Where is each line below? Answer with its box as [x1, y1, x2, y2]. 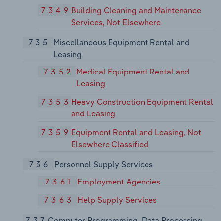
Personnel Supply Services [54, 159, 153, 169]
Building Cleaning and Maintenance [71, 5, 202, 16]
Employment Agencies [77, 176, 161, 186]
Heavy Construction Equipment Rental [71, 97, 214, 107]
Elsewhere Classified [71, 139, 149, 149]
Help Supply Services [77, 195, 157, 205]
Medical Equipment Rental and [76, 66, 189, 76]
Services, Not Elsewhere [71, 17, 161, 28]
